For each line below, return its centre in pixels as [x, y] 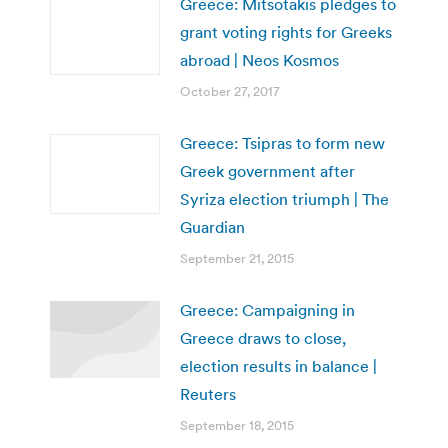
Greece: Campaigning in [267, 309]
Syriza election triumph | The [284, 198]
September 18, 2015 [237, 425]
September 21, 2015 [237, 258]
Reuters [208, 393]
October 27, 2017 [230, 91]
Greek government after [267, 170]
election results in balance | [278, 365]
